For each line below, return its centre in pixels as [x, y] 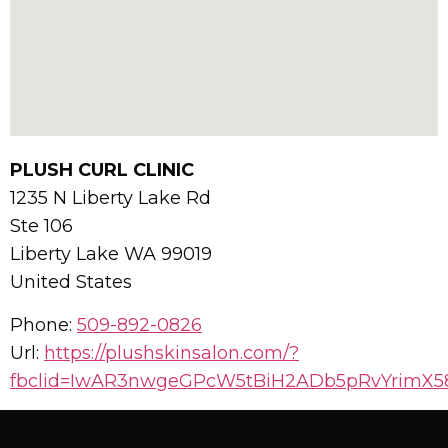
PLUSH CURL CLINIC [102, 170]
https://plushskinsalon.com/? [171, 353]
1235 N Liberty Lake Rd [110, 198]
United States [71, 282]
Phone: [43, 325]
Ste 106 [41, 226]
